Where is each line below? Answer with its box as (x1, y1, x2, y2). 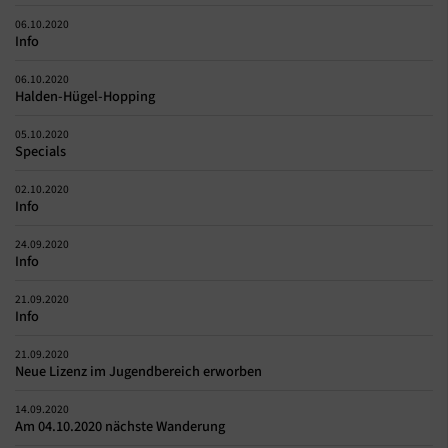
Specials (15, 140, 66, 162)
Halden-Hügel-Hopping (15, 85, 155, 107)
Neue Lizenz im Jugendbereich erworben (15, 360, 262, 382)
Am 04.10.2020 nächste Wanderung (15, 415, 225, 437)
